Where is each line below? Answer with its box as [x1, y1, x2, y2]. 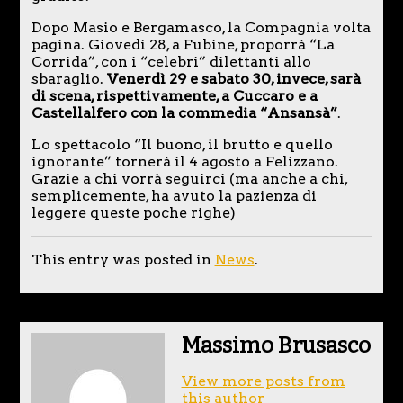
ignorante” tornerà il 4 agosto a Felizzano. [31, 153, 338, 171]
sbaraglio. [31, 70, 107, 88]
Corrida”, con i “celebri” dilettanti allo [31, 53, 311, 71]
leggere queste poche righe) [31, 204, 236, 222]
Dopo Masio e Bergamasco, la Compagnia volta [31, 19, 371, 37]
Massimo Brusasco [181, 333, 371, 359]
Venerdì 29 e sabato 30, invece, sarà [106, 70, 361, 88]
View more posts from [181, 372, 345, 390]
